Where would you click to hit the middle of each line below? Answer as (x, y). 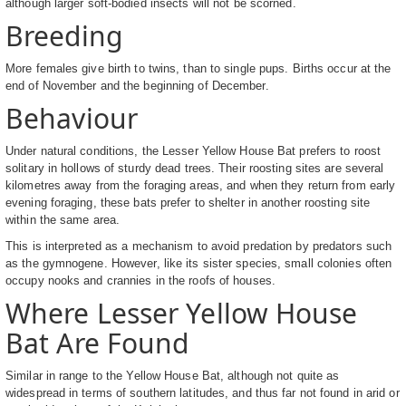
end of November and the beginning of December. (137, 86)
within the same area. (63, 220)
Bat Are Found (97, 343)
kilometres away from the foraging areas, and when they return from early (201, 186)
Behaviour (72, 119)
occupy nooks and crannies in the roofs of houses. (140, 281)
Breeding (64, 36)
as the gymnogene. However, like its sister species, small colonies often (199, 264)
